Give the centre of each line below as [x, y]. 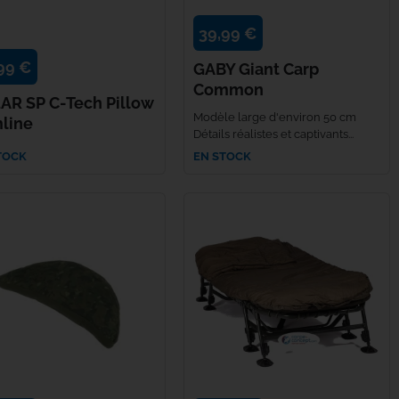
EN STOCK [222, 157]
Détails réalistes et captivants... [273, 134]
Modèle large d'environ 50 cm [275, 117]
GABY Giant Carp [256, 69]
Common [228, 89]
